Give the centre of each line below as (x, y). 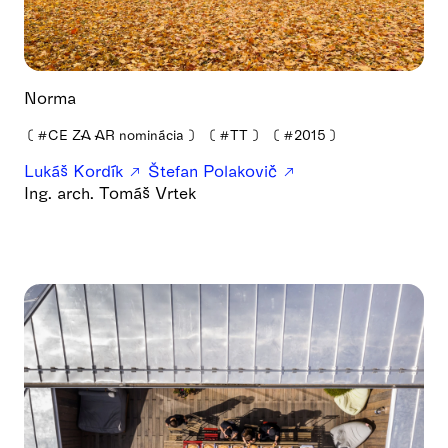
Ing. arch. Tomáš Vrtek (110, 192)
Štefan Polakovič (215, 170)
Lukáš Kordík (76, 170)
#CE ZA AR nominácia (111, 134)
